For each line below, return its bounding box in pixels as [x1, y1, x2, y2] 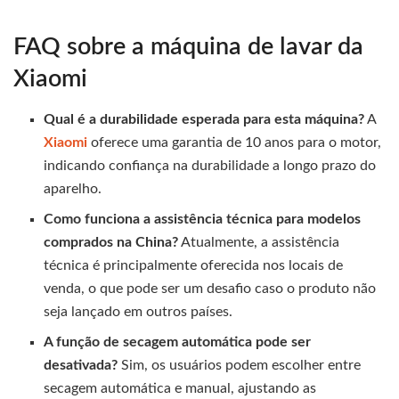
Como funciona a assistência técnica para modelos [44, 211, 362, 226]
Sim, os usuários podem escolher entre [118, 357, 362, 372]
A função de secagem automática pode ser [44, 334, 312, 349]
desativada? [44, 357, 118, 372]
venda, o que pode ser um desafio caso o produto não [44, 281, 377, 296]
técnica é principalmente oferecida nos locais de [44, 257, 344, 273]
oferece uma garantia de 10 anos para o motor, [91, 134, 382, 150]
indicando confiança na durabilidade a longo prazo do [44, 158, 377, 173]
